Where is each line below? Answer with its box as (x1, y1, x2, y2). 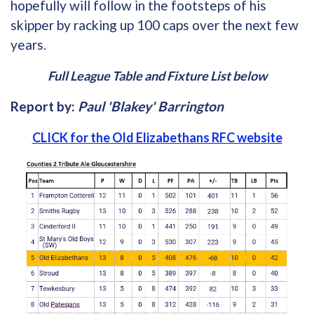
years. (11, 36, 46, 53)
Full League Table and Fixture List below (47, 67, 267, 83)
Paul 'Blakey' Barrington (78, 97, 224, 114)
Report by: (11, 97, 78, 114)
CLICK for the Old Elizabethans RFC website (32, 129, 282, 145)
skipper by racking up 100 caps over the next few (11, 16, 299, 33)
